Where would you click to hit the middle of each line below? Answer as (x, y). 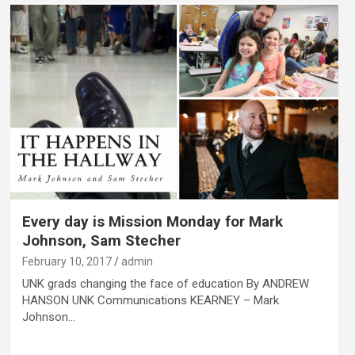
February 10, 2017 (67, 261)
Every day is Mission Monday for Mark (152, 221)
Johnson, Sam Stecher (101, 240)
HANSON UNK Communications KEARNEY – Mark (150, 300)
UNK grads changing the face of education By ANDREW (165, 283)
